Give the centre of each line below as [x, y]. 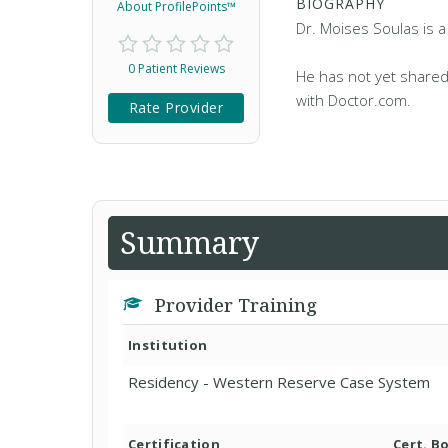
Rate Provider [176, 107]
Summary [189, 242]
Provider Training [233, 305]
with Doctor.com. [353, 100]
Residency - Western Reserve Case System [279, 382]
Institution [168, 345]
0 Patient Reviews [176, 68]
